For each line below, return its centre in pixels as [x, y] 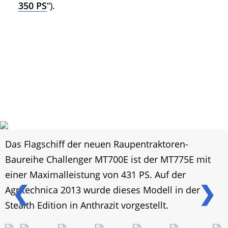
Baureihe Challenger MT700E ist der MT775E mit [108, 160]
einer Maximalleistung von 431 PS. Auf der [95, 175]
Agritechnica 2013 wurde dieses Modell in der [103, 190]
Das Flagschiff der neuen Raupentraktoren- [97, 144]
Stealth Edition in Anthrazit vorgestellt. [87, 205]
